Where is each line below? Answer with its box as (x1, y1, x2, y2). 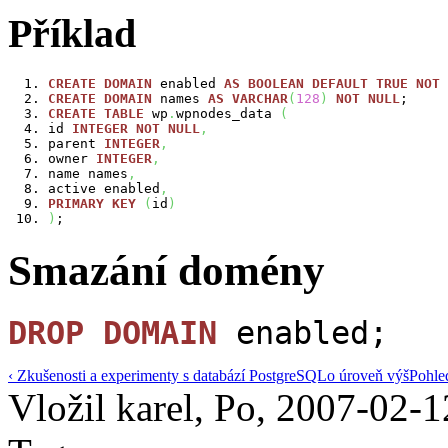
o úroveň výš (327, 366, 409, 384)
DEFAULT (312, 76, 368, 92)
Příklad (8, 11, 136, 57)
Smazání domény (8, 247, 325, 294)
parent (48, 136, 104, 152)
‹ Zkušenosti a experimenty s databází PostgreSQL (8, 366, 327, 384)
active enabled (48, 181, 160, 197)
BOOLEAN (248, 76, 304, 92)
